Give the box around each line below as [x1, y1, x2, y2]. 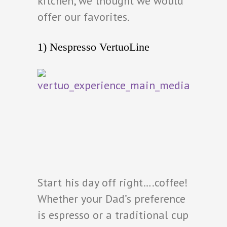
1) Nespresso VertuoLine [37, 40, 149, 53]
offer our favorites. [37, 9, 130, 24]
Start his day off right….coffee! [37, 175, 188, 190]
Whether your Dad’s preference [37, 191, 185, 206]
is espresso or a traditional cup [37, 207, 188, 222]
